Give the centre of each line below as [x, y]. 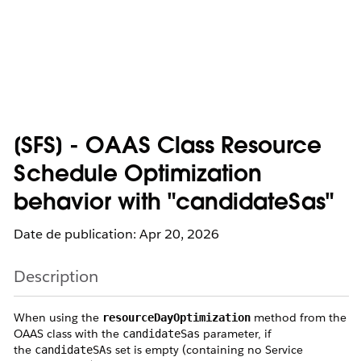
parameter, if [236, 334]
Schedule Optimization [138, 176]
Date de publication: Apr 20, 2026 [116, 234]
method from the [299, 317]
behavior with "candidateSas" [174, 204]
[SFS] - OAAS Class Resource [168, 147]
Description [56, 276]
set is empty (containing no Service [207, 350]
